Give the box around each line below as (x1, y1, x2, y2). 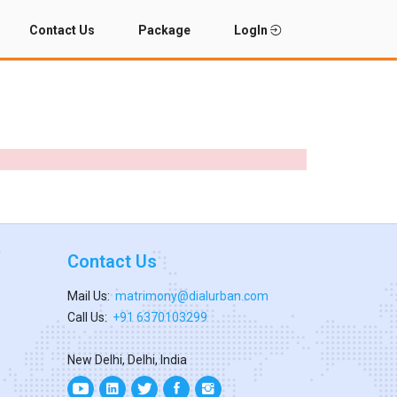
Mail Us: (67, 288, 115, 303)
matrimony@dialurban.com (115, 288, 269, 303)
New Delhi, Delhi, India (67, 352, 187, 367)
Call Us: (67, 309, 113, 324)
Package (138, 22, 191, 37)
